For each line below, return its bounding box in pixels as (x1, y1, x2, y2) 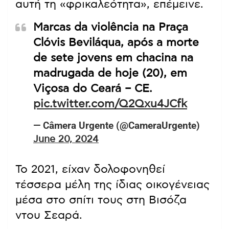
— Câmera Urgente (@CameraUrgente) (33, 120, 200, 132)
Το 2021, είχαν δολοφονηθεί (15, 164, 165, 175)
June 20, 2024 (33, 134, 99, 145)
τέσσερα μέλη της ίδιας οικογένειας (15, 179, 210, 191)
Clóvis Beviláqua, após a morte (33, 37, 199, 49)
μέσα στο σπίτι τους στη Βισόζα (15, 194, 187, 206)
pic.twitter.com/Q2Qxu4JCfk (33, 98, 187, 110)
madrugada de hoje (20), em (33, 67, 187, 79)
